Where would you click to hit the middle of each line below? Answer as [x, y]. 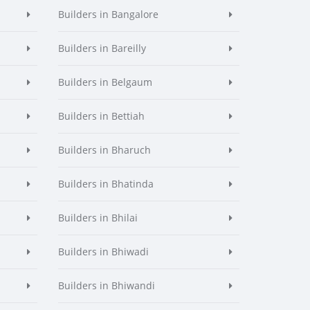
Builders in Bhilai [98, 218]
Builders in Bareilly [102, 48]
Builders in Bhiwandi [106, 285]
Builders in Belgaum [105, 82]
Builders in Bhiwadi [103, 252]
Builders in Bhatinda [106, 184]
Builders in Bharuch [104, 150]
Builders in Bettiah [101, 116]
